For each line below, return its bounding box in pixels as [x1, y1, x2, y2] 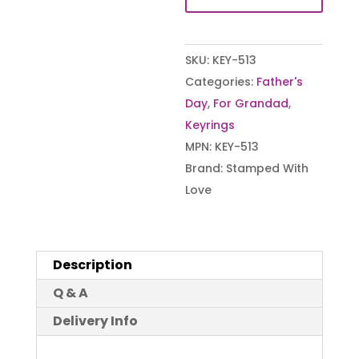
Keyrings [185, 116, 236, 133]
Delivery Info [52, 311, 138, 330]
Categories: [185, 73, 257, 90]
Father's [256, 73, 304, 90]
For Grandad [213, 95, 289, 111]
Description [52, 255, 132, 274]
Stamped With [226, 159, 309, 176]
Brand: [185, 159, 227, 176]
